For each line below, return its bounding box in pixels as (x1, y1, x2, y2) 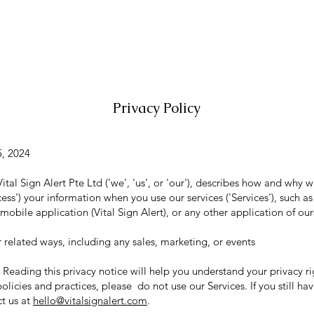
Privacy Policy (113, 99, 200, 117)
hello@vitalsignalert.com (33, 294, 147, 307)
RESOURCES (239, 22, 287, 33)
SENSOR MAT (165, 22, 218, 33)
